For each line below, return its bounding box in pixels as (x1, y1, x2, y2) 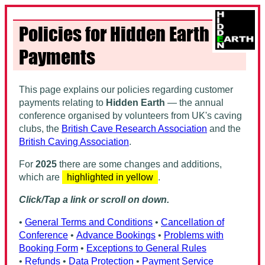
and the (207, 123, 241, 134)
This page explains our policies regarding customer (19, 84, 233, 95)
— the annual (165, 97, 224, 108)
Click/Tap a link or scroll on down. (19, 194, 169, 205)
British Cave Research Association (62, 123, 207, 134)
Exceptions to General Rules (86, 243, 206, 253)
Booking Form (19, 243, 78, 253)
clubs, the (19, 123, 62, 134)
